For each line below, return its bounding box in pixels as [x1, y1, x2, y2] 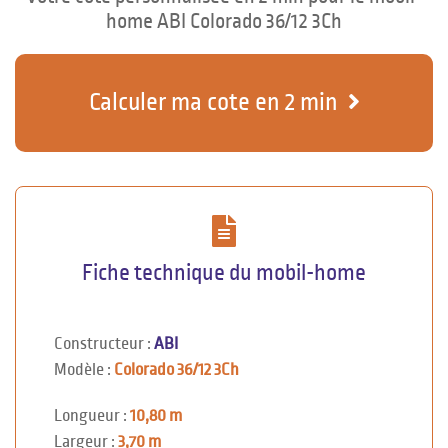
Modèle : [54, 360, 114, 379]
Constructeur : [54, 334, 154, 353]
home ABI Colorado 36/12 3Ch [106, 9, 342, 32]
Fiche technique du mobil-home [82, 260, 366, 285]
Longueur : [54, 406, 130, 425]
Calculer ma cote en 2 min [88, 89, 338, 115]
